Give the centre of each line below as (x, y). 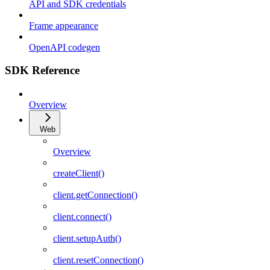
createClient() (79, 173)
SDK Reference (42, 71)
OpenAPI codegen (64, 47)
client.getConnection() (95, 195)
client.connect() (82, 217)
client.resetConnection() (98, 260)
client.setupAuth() (87, 238)
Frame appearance (64, 25)
